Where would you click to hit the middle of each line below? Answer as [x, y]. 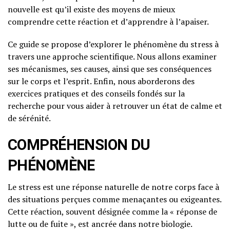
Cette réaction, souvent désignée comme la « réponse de [112, 211]
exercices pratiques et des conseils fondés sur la [96, 93]
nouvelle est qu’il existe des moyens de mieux [91, 9]
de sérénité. [29, 118]
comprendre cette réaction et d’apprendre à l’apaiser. [108, 21]
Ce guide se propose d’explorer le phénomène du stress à [113, 44]
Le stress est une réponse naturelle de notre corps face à [113, 187]
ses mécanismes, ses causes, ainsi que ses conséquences [110, 69]
